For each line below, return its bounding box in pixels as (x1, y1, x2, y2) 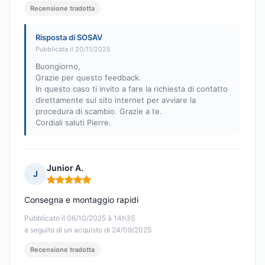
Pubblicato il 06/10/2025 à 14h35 (24, 214, 135, 223)
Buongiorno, (35, 62, 80, 72)
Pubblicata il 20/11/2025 (35, 45, 111, 54)
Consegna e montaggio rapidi (24, 195, 138, 205)
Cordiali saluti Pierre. (35, 118, 111, 128)
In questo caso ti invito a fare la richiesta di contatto (35, 84, 228, 94)
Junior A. (47, 163, 83, 173)
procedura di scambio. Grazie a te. (35, 106, 162, 117)
